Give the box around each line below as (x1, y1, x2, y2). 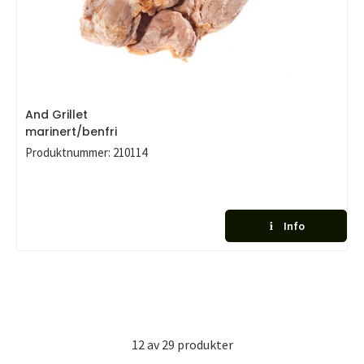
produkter (176, 336, 233, 353)
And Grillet (25, 106, 88, 123)
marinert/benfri (25, 123, 117, 140)
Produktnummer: (25, 145, 110, 160)
